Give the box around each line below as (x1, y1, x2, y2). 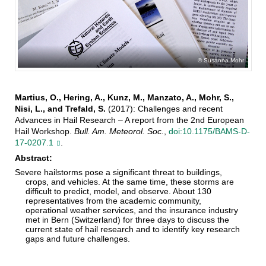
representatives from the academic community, (26, 196, 202, 206)
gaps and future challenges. (26, 234, 131, 244)
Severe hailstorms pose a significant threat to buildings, (14, 167, 222, 178)
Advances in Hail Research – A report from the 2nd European (14, 115, 244, 125)
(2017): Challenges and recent (107, 104, 223, 114)
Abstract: (14, 153, 52, 163)
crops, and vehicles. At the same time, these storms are (26, 177, 235, 187)
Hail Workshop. (14, 126, 74, 137)
